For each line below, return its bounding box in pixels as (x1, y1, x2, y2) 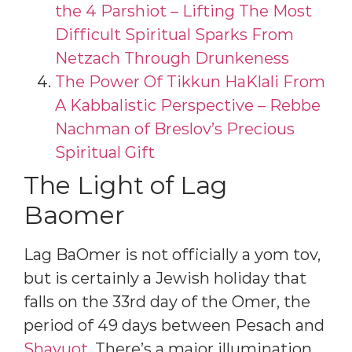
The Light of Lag (24, 170, 228, 201)
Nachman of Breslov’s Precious (55, 119, 295, 139)
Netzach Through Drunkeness (55, 49, 289, 68)
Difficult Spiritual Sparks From (55, 25, 294, 45)
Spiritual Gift (55, 143, 155, 163)
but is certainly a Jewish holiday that (24, 269, 306, 288)
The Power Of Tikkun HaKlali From (55, 72, 325, 92)
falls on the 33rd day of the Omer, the (24, 292, 310, 312)
